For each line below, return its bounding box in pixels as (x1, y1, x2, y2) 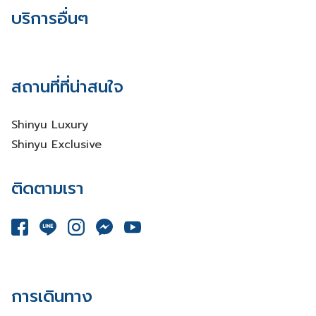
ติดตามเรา (11, 175, 84, 201)
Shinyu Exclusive (11, 135, 102, 153)
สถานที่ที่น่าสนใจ (11, 73, 123, 99)
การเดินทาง (11, 283, 92, 309)
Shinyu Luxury (11, 116, 88, 133)
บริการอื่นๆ (11, 5, 88, 31)
